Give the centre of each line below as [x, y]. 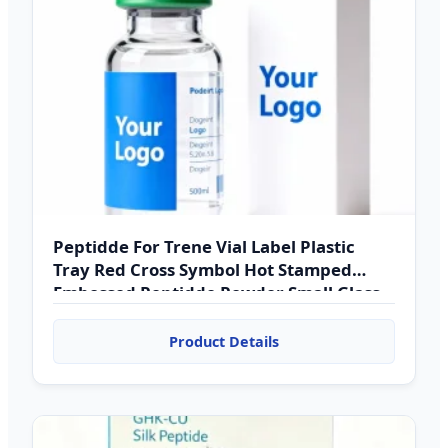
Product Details [224, 341]
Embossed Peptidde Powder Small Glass [216, 292]
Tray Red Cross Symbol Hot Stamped [202, 269]
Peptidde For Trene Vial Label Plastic [204, 246]
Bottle [78, 315]
